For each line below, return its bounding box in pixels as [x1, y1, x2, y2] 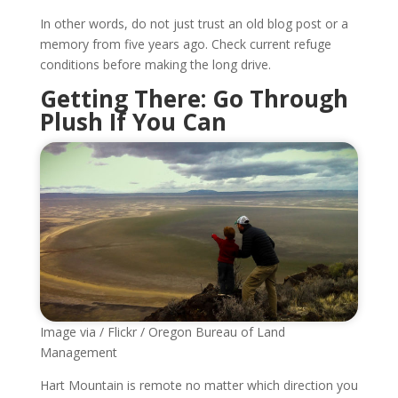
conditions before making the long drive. [39, 55, 271, 73]
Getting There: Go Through [39, 82, 348, 115]
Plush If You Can [39, 105, 227, 138]
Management [39, 343, 117, 361]
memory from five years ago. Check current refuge [39, 35, 331, 52]
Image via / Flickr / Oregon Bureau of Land [39, 322, 285, 340]
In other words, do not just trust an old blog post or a [39, 14, 348, 32]
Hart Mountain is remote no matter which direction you [39, 376, 358, 394]
